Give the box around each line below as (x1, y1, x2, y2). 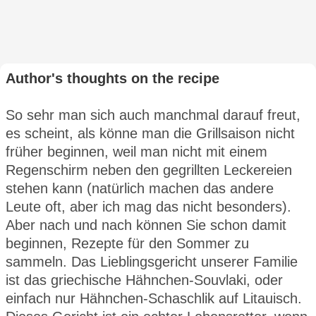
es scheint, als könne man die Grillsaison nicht (6, 125, 295, 141)
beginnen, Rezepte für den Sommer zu (6, 235, 249, 251)
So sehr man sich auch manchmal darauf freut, (6, 107, 300, 123)
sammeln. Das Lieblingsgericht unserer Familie (6, 253, 298, 269)
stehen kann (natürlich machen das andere (6, 180, 274, 196)
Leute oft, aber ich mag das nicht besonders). (6, 198, 291, 214)
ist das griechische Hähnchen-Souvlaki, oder (6, 272, 283, 288)
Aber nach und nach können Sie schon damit (6, 217, 286, 233)
